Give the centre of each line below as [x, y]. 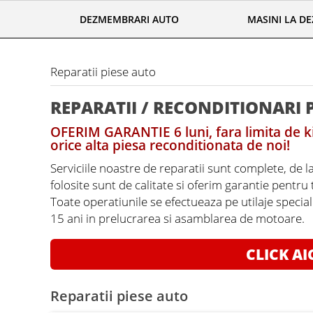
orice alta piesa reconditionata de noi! [170, 146]
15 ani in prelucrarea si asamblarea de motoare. [177, 218]
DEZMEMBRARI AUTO [129, 19]
